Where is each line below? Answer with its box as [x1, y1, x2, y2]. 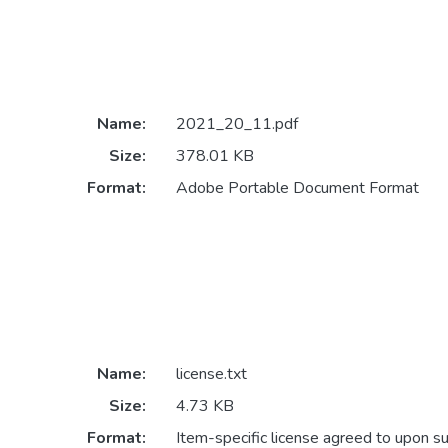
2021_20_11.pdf [175, 113, 298, 136]
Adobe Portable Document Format [175, 177, 419, 200]
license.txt [175, 363, 247, 386]
